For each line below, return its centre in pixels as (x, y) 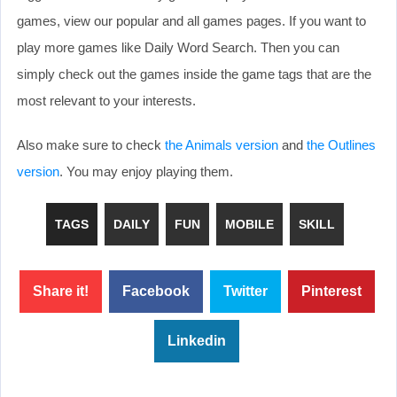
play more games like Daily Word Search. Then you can (178, 47)
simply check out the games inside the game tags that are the (194, 74)
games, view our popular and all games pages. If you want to (191, 20)
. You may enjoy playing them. (146, 171)
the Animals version (222, 144)
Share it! (60, 291)
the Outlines (341, 144)
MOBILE (249, 224)
